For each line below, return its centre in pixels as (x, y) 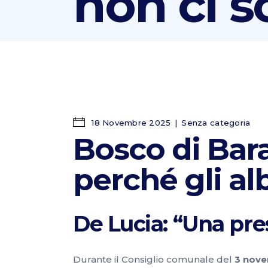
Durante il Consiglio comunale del (154, 259)
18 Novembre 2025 (130, 123)
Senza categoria (216, 123)
